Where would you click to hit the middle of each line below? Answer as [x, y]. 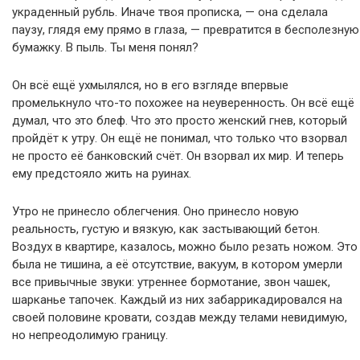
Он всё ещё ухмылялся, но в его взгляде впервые [150, 85]
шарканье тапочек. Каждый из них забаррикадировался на [177, 300]
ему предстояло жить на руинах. [102, 174]
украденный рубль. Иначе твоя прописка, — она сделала [170, 12]
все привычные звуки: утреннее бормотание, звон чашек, [171, 282]
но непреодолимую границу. [90, 335]
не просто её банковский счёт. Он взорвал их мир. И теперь [178, 156]
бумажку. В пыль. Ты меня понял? [105, 47]
